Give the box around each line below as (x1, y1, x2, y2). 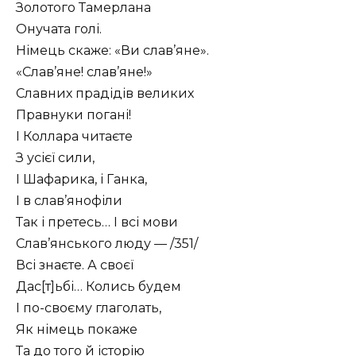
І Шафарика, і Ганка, (16, 171, 147, 187)
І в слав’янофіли (16, 192, 122, 208)
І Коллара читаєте (16, 128, 133, 144)
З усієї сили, (16, 149, 95, 165)
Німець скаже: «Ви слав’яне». (16, 42, 209, 58)
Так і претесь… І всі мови (16, 214, 178, 230)
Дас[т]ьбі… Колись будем (16, 278, 181, 294)
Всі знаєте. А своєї (16, 257, 133, 273)
